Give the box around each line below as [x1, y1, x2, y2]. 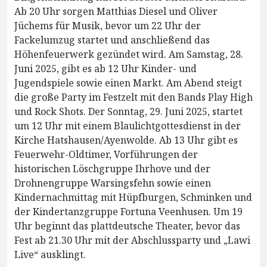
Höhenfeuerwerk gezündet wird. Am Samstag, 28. [14, 48, 243, 61]
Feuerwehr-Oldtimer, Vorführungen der [14, 148, 198, 162]
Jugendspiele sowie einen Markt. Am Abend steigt [14, 76, 242, 90]
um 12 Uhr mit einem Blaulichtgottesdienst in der [14, 119, 241, 133]
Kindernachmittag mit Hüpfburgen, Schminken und [14, 191, 252, 204]
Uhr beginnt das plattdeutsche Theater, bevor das [14, 219, 240, 233]
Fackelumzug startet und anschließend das [14, 33, 210, 47]
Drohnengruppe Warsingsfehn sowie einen [14, 176, 211, 190]
